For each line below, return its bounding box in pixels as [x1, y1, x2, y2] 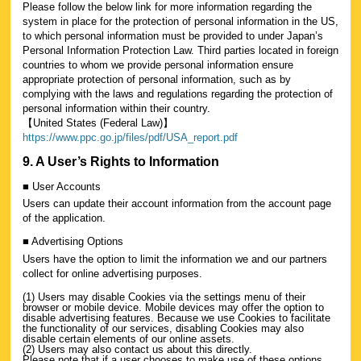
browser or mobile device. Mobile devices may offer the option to [23, 301, 324, 313]
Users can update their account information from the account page [23, 197, 331, 210]
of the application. [23, 212, 106, 224]
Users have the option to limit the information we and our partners [23, 252, 327, 265]
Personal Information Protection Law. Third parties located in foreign [23, 44, 338, 56]
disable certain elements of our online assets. [23, 332, 234, 345]
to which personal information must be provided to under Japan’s [23, 29, 323, 42]
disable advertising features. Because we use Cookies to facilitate [23, 311, 330, 324]
